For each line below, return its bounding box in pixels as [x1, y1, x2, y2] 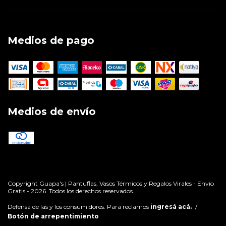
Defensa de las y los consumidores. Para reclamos [8, 203, 149, 211]
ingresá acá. [150, 203, 192, 211]
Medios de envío [8, 105, 96, 118]
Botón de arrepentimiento [8, 212, 99, 220]
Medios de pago [8, 34, 94, 47]
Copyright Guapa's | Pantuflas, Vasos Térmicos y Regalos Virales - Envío [8, 180, 214, 188]
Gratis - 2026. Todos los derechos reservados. [8, 187, 134, 195]
